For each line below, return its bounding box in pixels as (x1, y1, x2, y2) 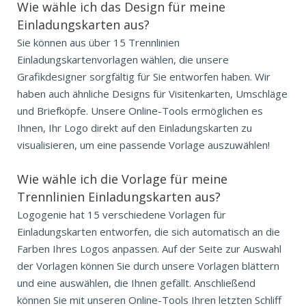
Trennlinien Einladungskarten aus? (17, 188, 221, 205)
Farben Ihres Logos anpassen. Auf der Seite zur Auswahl (17, 241, 281, 255)
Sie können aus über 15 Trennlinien (17, 35, 180, 49)
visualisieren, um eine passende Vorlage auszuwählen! (17, 137, 270, 152)
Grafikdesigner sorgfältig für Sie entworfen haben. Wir (17, 69, 270, 83)
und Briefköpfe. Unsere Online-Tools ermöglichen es (17, 103, 263, 117)
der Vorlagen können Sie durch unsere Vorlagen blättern (17, 258, 279, 273)
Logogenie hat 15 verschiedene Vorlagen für (17, 207, 226, 221)
